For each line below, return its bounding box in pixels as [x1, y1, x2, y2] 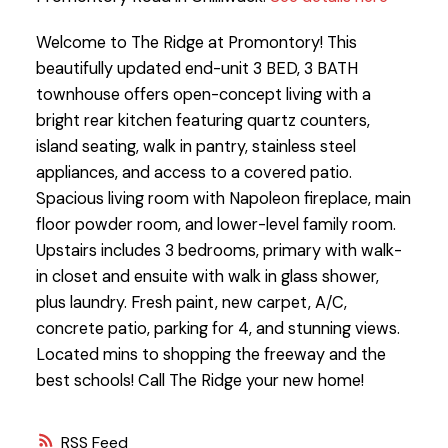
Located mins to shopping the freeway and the [35, 344, 386, 366]
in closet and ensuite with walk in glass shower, [35, 266, 379, 288]
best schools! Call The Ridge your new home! [35, 370, 364, 392]
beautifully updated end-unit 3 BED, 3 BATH [35, 58, 358, 80]
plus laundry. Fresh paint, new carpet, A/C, [35, 292, 347, 314]
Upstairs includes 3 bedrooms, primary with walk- [35, 240, 402, 262]
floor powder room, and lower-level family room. [35, 214, 396, 236]
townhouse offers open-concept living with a [35, 84, 371, 106]
